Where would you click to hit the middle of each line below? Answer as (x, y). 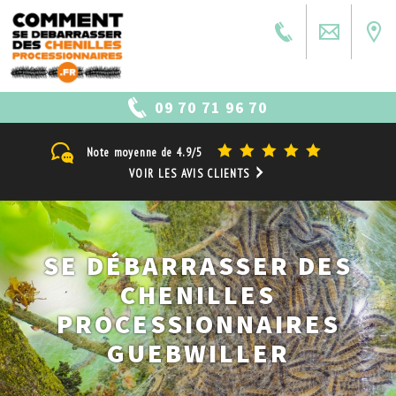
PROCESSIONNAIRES (198, 324)
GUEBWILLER (198, 353)
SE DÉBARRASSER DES (198, 266)
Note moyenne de (132, 153)
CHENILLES (198, 295)
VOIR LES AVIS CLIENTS (191, 174)
